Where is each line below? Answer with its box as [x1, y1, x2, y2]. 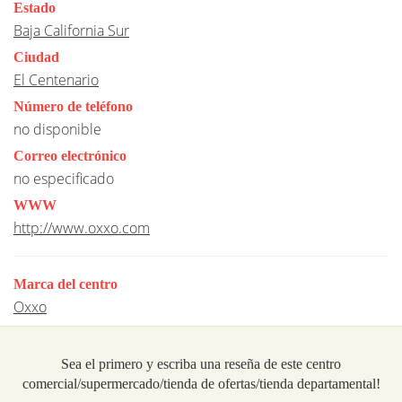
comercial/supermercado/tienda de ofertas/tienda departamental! [22, 375, 380, 391]
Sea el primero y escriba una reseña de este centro [61, 355, 341, 371]
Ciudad [13, 48, 59, 65]
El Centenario [13, 69, 99, 90]
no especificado [13, 168, 114, 188]
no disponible [13, 118, 101, 139]
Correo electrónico [13, 147, 127, 163]
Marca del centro [13, 275, 118, 292]
